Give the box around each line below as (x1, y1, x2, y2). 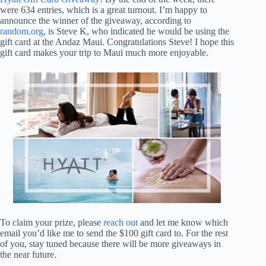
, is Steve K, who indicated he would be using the (43, 26, 229, 36)
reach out (103, 217, 138, 227)
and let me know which (138, 217, 228, 227)
